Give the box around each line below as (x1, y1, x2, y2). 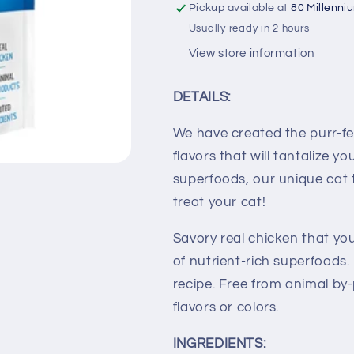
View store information (188, 47, 314, 59)
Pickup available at (188, 2, 292, 14)
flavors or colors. (172, 300, 280, 315)
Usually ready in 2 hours (188, 23, 310, 34)
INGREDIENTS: (172, 336, 266, 351)
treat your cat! (172, 195, 266, 210)
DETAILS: (172, 90, 231, 105)
